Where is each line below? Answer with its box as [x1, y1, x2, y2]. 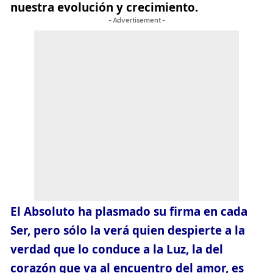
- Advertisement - [108, 16, 165, 24]
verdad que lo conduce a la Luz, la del [10, 241, 223, 257]
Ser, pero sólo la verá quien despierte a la [10, 222, 245, 238]
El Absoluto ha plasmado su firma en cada [10, 203, 247, 219]
